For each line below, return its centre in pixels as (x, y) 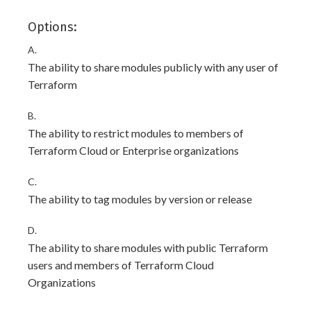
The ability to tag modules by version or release (140, 199)
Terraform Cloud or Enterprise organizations (133, 150)
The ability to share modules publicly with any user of (153, 67)
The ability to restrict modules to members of (136, 133)
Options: (52, 27)
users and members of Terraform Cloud (121, 265)
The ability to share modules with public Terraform (148, 247)
